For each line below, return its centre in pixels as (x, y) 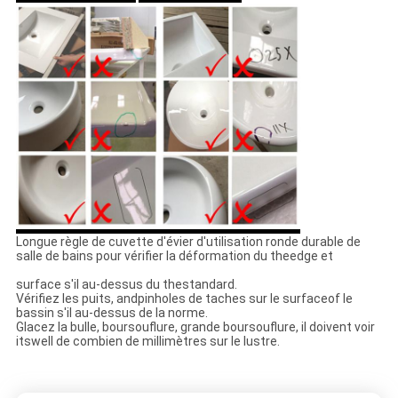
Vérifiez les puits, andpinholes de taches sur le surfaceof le (184, 299)
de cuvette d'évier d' (147, 242)
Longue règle (52, 242)
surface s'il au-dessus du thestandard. (126, 285)
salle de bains (56, 256)
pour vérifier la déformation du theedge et (214, 256)
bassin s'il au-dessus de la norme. (111, 313)
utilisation (234, 242)
